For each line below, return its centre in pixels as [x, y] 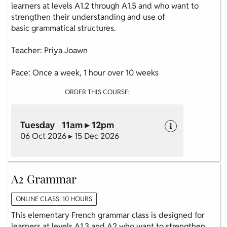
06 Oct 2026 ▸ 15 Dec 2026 [70, 136]
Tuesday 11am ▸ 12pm [67, 125]
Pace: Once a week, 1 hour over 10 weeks [85, 73]
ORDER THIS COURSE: [97, 92]
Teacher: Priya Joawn [49, 51]
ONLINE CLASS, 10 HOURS [54, 199]
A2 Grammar [44, 179]
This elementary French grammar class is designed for [108, 215]
